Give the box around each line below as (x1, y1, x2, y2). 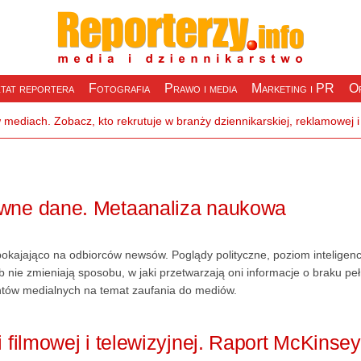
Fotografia (88, 81, 150, 96)
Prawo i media (164, 81, 237, 96)
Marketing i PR (251, 81, 334, 96)
